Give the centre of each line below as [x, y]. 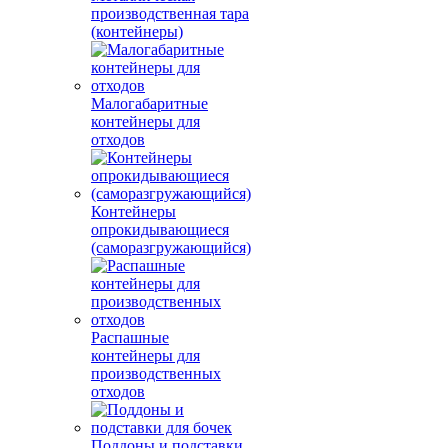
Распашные [130, 337]
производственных [156, 373]
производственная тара [170, 13]
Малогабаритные [149, 103]
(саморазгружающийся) [171, 247]
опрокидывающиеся [160, 229]
